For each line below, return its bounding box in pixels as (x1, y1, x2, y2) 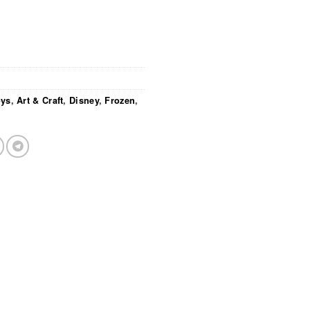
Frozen (104, 93, 136, 107)
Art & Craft (17, 93, 64, 107)
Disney (69, 93, 99, 107)
